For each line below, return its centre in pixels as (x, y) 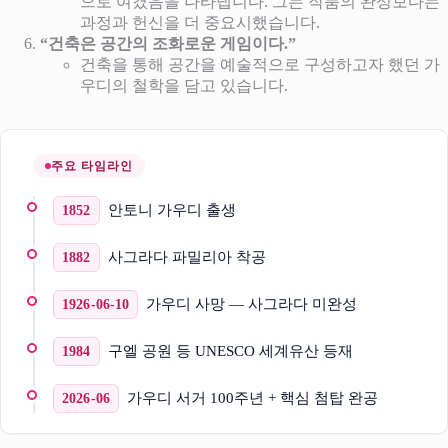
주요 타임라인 (92, 165)
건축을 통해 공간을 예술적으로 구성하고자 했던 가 (260, 64)
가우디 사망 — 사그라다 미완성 (252, 303)
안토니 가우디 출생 (171, 209)
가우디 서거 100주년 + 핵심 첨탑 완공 (252, 397)
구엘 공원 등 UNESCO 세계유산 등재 (230, 350)
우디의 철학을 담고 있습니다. (184, 85)
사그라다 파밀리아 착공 (186, 256)
